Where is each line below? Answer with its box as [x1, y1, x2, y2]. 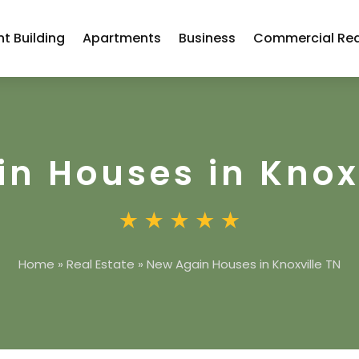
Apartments [83, 29, 162, 47]
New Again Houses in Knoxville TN [147, 256, 341, 272]
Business [179, 29, 236, 47]
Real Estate [67, 256, 135, 272]
